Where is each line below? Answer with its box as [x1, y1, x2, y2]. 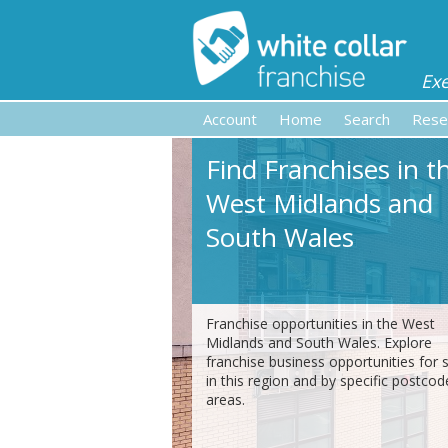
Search [344, 109, 390, 129]
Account [203, 109, 257, 129]
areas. [206, 390, 245, 409]
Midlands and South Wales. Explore [206, 333, 432, 352]
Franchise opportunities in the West [206, 314, 435, 333]
